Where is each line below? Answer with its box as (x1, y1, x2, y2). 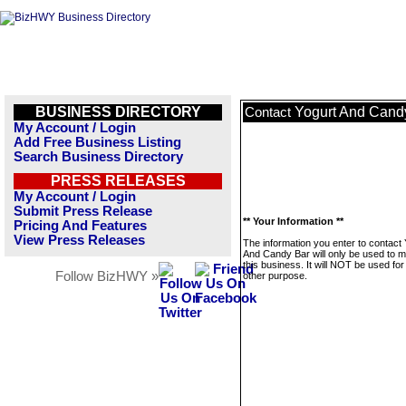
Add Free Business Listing (14, 135, 181, 150)
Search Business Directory (14, 150, 183, 164)
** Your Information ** (243, 216, 343, 227)
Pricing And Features (14, 218, 147, 233)
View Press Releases (14, 233, 145, 247)
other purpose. (243, 270, 307, 281)
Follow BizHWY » (55, 269, 159, 284)
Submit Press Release (14, 204, 152, 218)
